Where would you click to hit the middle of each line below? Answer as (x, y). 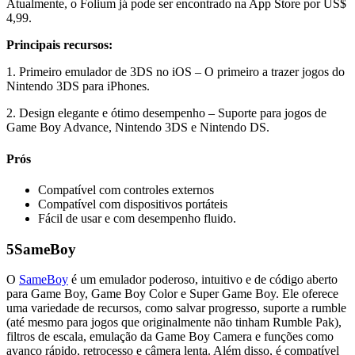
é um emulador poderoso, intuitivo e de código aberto (203, 280)
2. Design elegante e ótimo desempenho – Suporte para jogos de (166, 113)
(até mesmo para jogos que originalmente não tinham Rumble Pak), (174, 323)
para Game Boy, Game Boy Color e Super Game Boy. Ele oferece (172, 294)
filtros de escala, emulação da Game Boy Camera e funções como (170, 337)
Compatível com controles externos (126, 190)
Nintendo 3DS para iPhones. (78, 86)
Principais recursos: (59, 45)
